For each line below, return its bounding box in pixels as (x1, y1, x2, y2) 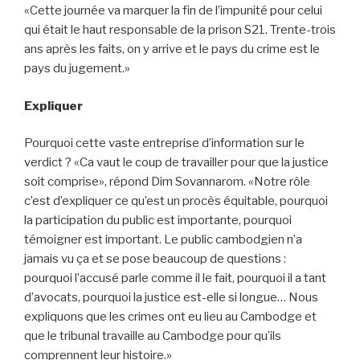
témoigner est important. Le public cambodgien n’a (24, 232, 302, 247)
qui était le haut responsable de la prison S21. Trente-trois (24, 22, 336, 38)
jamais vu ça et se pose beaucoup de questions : (24, 252, 286, 267)
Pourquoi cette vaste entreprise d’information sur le (24, 136, 305, 151)
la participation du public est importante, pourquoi (24, 213, 292, 228)
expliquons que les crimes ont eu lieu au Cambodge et (24, 309, 317, 325)
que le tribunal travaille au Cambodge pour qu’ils (24, 329, 281, 344)
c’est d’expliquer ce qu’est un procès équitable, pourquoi (24, 194, 328, 209)
